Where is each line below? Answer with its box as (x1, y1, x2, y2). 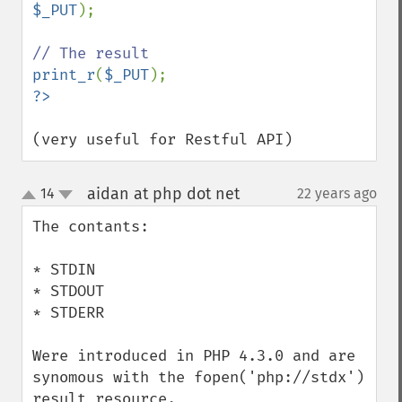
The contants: (32, 217, 149, 236)
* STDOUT (32, 282, 104, 301)
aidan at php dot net (86, 184, 240, 204)
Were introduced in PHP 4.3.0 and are (32, 346, 355, 365)
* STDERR (32, 303, 104, 322)
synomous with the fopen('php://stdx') (32, 368, 364, 387)
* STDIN (32, 260, 95, 279)
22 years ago (297, 185, 377, 202)
